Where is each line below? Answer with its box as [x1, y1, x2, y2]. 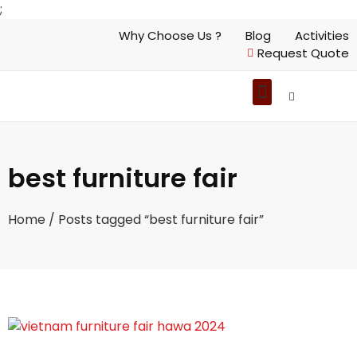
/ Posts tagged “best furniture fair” [45, 210, 264, 229]
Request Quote [257, 45, 349, 61]
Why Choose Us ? [119, 27, 222, 44]
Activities [295, 27, 349, 44]
